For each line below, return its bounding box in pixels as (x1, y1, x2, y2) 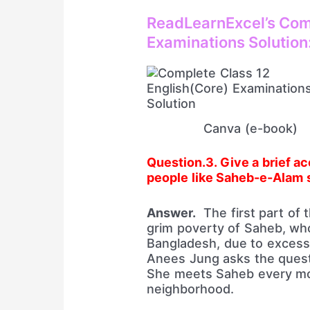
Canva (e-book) (203, 121, 298, 136)
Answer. (147, 206, 197, 220)
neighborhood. (147, 282, 235, 296)
